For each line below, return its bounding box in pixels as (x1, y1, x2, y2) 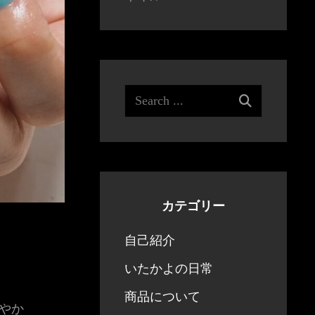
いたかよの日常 (124, 261, 214, 276)
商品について (124, 289, 201, 304)
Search (124, 86, 158, 101)
